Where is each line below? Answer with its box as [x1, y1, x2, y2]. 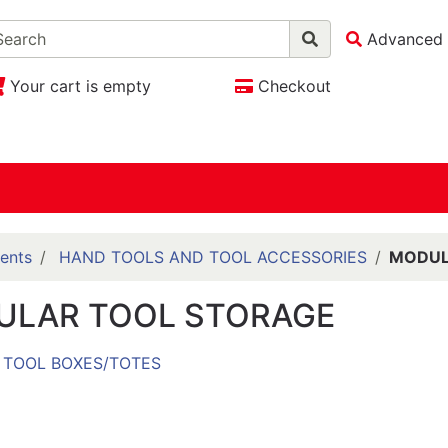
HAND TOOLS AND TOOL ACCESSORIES [58, 247, 367, 268]
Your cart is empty [9, 76, 151, 96]
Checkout [257, 76, 331, 96]
